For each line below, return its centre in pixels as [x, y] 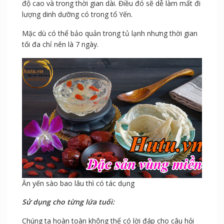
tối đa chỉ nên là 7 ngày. [60, 44]
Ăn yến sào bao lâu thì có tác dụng [78, 183]
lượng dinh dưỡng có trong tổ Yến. [77, 14]
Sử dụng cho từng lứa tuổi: [68, 202]
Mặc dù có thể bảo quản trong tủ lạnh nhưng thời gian [109, 33]
